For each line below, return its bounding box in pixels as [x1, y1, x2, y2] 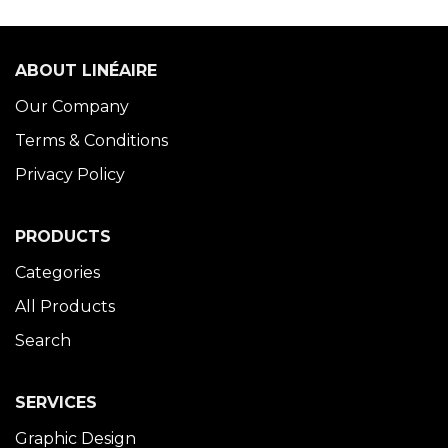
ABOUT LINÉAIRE [15, 61, 157, 80]
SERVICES [15, 393, 97, 412]
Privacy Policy [15, 165, 125, 184]
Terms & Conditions [15, 131, 168, 150]
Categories [15, 263, 100, 282]
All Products [15, 297, 115, 316]
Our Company [15, 97, 129, 116]
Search [15, 331, 71, 350]
